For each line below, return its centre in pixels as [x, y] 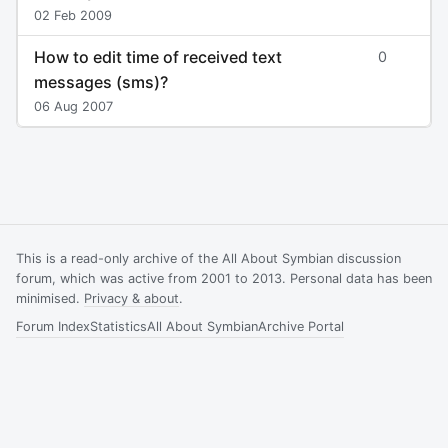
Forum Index [53, 326]
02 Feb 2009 [73, 16]
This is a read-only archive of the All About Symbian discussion [208, 258]
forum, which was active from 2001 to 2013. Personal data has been [224, 278]
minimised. [50, 298]
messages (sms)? [101, 81]
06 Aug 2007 [73, 107]
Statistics [118, 326]
